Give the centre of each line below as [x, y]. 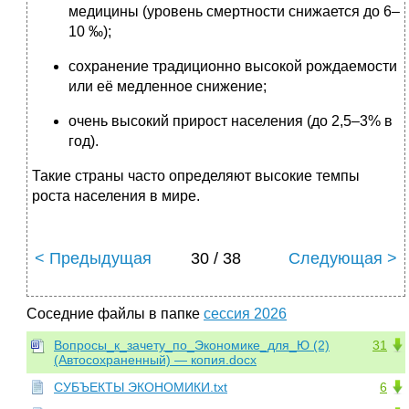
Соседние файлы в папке [115, 314]
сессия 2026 [245, 314]
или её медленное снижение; [168, 87]
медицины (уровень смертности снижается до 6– [234, 12]
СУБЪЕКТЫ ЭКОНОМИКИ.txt [141, 388]
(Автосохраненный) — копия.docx [155, 360]
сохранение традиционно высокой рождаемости [233, 67]
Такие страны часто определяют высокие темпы [196, 176]
